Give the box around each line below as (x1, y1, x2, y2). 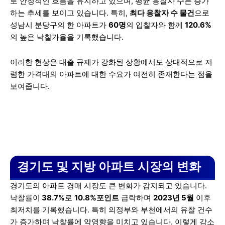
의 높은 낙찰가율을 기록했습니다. (10, 32, 124, 42)
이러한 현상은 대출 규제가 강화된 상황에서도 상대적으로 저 (10, 57, 212, 67)
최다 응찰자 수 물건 (130, 8, 194, 18)
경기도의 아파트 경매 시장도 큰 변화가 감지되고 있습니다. (10, 181, 207, 191)
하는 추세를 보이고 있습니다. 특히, (10, 8, 130, 18)
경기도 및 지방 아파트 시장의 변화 (17, 160, 201, 174)
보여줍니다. (10, 81, 50, 91)
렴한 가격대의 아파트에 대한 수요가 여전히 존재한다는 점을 (10, 69, 212, 79)
